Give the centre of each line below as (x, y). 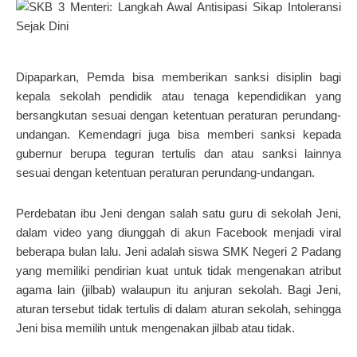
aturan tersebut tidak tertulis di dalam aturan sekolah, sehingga (178, 308)
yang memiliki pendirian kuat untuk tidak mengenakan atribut (178, 270)
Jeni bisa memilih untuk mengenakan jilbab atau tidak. (155, 328)
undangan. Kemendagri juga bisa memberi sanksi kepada (178, 135)
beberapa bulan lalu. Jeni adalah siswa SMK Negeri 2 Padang (178, 251)
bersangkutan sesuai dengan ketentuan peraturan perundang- (178, 116)
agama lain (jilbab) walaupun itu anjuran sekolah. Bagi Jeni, (178, 289)
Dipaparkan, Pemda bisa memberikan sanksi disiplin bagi (178, 77)
